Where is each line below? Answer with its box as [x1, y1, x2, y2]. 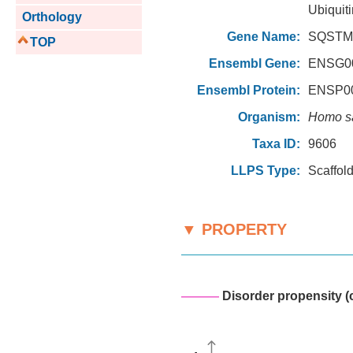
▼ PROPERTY [181, 220, 287, 238]
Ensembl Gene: [209, 56, 300, 70]
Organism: [238, 110, 300, 124]
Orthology [16, 10, 82, 24]
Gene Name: [227, 29, 300, 43]
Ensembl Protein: [197, 83, 300, 97]
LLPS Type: [231, 163, 300, 177]
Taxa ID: [252, 136, 300, 150]
